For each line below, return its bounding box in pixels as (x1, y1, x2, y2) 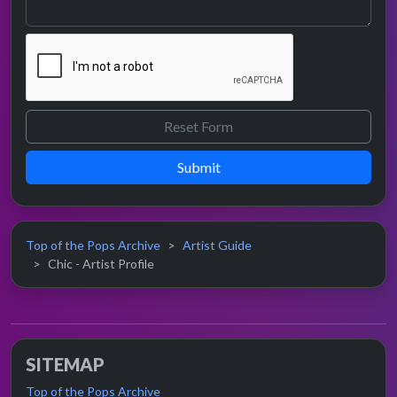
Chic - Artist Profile (48, 256, 154, 272)
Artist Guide (183, 237, 252, 253)
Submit (176, 159, 221, 176)
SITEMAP (26, 354, 105, 376)
